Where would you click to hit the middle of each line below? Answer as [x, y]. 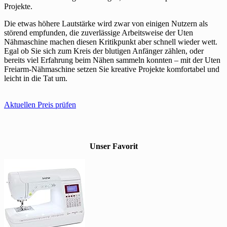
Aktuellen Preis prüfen [40, 105]
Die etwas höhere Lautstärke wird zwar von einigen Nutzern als [106, 24]
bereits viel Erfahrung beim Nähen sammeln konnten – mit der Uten [112, 60]
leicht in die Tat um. [36, 79]
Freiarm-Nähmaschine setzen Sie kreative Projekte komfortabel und [112, 69]
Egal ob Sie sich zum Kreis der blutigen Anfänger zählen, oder [104, 51]
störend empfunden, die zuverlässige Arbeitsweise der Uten [99, 33]
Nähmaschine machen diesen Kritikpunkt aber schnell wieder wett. [111, 42]
